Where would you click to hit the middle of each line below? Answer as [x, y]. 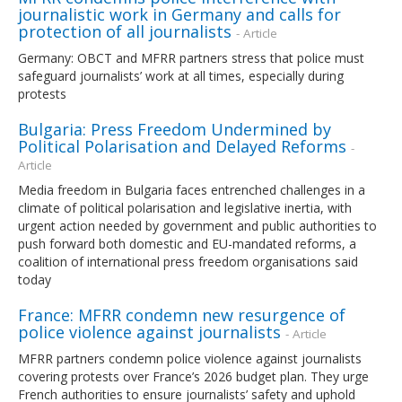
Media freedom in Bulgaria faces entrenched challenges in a [192, 189]
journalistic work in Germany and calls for [179, 14]
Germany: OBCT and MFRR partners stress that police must [191, 57]
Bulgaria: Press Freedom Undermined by [175, 129]
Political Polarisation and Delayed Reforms [182, 146]
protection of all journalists [125, 31]
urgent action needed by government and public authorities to [197, 225]
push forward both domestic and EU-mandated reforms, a [187, 243]
